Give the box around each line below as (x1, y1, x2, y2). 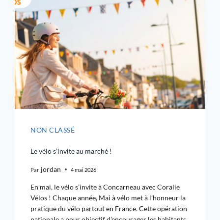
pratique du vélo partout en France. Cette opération (30, 204, 188, 213)
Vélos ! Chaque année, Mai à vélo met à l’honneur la (30, 193, 186, 202)
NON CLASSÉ (30, 126, 75, 135)
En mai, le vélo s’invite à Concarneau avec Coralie (30, 183, 180, 192)
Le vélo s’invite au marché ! (30, 147, 112, 156)
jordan (40, 165, 61, 174)
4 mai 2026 (70, 166, 96, 173)
